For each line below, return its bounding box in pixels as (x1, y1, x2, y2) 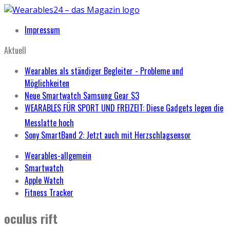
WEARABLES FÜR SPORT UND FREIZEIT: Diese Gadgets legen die (25, 102, 223, 114)
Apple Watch (25, 174, 64, 186)
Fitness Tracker (25, 186, 73, 199)
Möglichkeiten (25, 77, 69, 89)
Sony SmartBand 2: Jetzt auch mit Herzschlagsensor (25, 129, 191, 141)
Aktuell (4, 44, 26, 56)
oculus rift (4, 208, 57, 227)
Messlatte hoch (25, 117, 74, 129)
